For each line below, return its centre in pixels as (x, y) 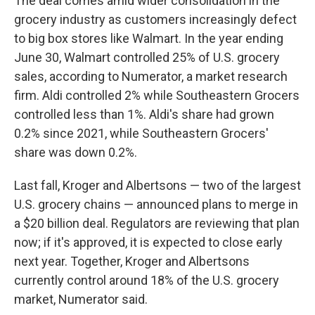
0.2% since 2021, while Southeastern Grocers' (141, 133)
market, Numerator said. (81, 299)
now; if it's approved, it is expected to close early (148, 242)
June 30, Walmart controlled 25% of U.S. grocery (147, 57)
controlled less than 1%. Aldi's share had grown (144, 114)
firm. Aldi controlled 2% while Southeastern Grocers (157, 95)
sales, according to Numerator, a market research (151, 76)
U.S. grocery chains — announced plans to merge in (156, 204)
